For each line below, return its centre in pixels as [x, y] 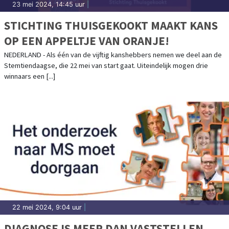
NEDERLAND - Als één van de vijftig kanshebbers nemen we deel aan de [113, 55]
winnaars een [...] [30, 76]
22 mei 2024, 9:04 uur [47, 208]
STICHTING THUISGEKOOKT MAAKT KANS [111, 26]
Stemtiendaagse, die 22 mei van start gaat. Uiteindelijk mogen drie [106, 66]
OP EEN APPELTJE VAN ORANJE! [87, 41]
